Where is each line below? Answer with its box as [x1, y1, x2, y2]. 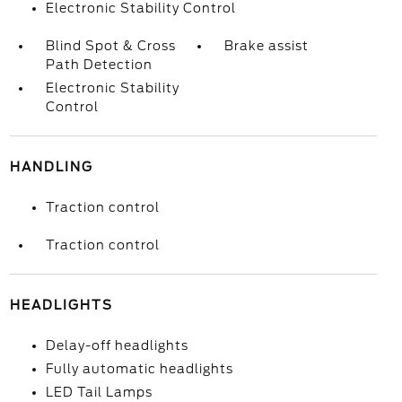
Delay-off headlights [45, 338, 188, 353]
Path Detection [45, 57, 153, 72]
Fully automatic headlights [45, 362, 233, 376]
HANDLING [9, 160, 93, 174]
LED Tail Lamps [45, 385, 153, 399]
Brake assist [224, 39, 310, 53]
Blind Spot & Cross [45, 39, 176, 53]
